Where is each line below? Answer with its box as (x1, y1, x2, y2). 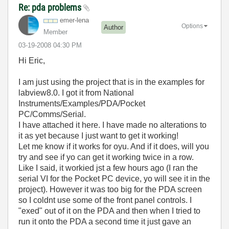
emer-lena (60, 16, 89, 24)
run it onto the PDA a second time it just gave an (18, 217, 191, 226)
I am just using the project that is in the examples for (18, 78, 204, 86)
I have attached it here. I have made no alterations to (18, 121, 207, 129)
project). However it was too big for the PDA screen (18, 185, 202, 194)
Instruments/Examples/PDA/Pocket (18, 99, 145, 108)
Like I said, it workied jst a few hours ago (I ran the (18, 164, 198, 172)
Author (104, 23, 123, 31)
